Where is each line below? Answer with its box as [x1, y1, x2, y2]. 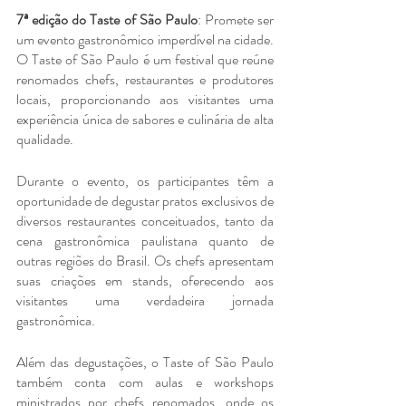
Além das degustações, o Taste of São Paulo [16, 351, 274, 372]
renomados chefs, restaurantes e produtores [16, 68, 274, 90]
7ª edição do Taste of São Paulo [16, 8, 198, 30]
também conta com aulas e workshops [16, 371, 274, 392]
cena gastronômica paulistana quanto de [16, 229, 274, 251]
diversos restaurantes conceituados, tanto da [16, 209, 274, 231]
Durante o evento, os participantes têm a [16, 169, 274, 191]
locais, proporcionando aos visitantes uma [16, 88, 274, 110]
